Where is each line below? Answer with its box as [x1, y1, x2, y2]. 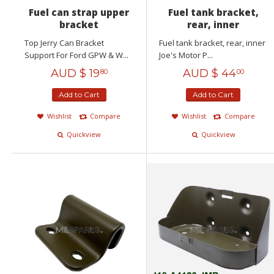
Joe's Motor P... [158, 50, 213, 61]
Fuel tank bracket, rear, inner [158, 37, 267, 49]
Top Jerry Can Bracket [24, 37, 104, 49]
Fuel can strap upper [29, 6, 130, 19]
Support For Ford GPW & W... [24, 50, 128, 61]
